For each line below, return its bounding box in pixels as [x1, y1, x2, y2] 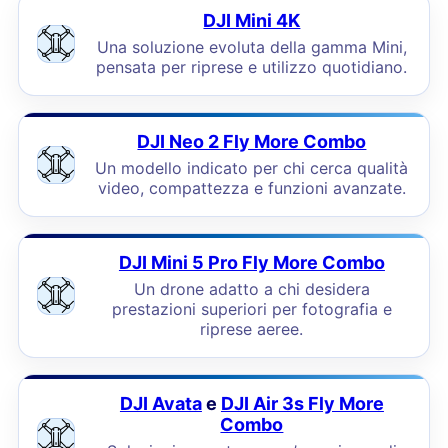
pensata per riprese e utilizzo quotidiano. [96, 57, 408, 77]
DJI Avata [119, 393, 202, 414]
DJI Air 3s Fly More [220, 393, 384, 414]
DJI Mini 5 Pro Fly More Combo [118, 252, 385, 273]
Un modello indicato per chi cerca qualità [95, 158, 409, 178]
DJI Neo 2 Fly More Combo [137, 131, 367, 152]
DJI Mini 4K [203, 10, 301, 31]
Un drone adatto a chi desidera [133, 279, 370, 299]
